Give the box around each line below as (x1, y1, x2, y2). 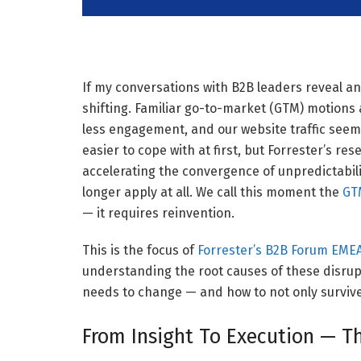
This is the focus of (82, 242, 197, 258)
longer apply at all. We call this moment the (82, 184, 342, 200)
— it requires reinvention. (82, 205, 234, 221)
